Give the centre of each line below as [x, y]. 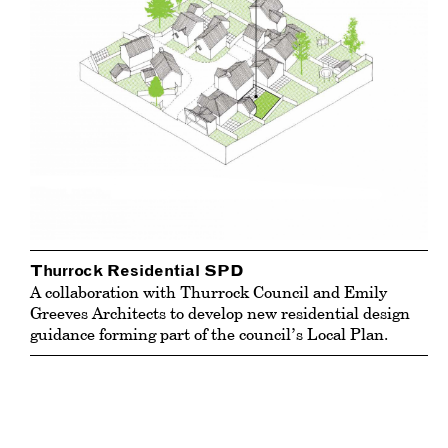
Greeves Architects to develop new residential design [220, 313]
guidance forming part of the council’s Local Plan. [209, 334]
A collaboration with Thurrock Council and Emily [208, 292]
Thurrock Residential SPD [137, 271]
